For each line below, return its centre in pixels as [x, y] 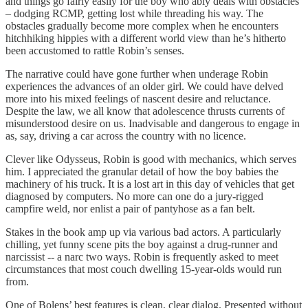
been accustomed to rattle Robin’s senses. [95, 50]
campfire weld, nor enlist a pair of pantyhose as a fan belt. [130, 208]
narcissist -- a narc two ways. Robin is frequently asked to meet [142, 256]
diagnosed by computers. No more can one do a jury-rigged [134, 196]
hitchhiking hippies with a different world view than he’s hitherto [146, 38]
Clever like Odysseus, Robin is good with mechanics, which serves [151, 159]
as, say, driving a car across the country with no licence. [126, 135]
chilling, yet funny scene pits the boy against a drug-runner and [142, 244]
